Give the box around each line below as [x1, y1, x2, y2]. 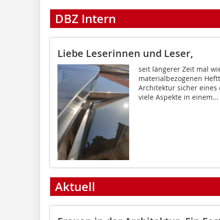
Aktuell [55, 178, 95, 194]
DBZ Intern [55, 10, 116, 27]
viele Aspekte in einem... [138, 92, 219, 102]
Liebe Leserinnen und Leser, [57, 46, 193, 60]
